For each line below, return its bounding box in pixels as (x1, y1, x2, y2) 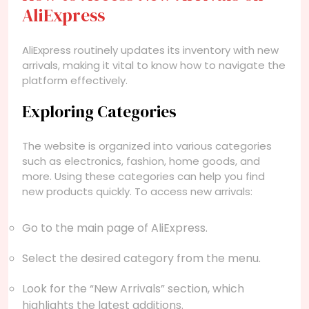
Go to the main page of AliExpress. (22, 219, 208, 236)
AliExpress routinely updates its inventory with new (22, 42, 279, 57)
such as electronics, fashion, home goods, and (22, 153, 260, 168)
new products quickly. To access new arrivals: (22, 183, 252, 199)
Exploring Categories (22, 100, 177, 123)
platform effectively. (22, 72, 128, 88)
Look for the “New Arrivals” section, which (22, 280, 244, 297)
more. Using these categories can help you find (22, 168, 265, 183)
